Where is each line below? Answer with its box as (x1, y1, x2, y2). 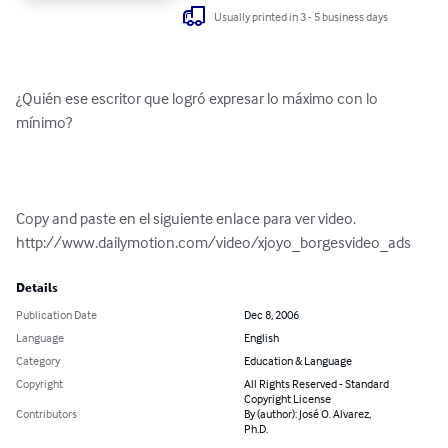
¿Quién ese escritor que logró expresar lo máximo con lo (16, 88, 381, 109)
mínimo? (16, 112, 75, 133)
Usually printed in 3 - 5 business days (214, 8, 389, 24)
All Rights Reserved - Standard (244, 376, 389, 392)
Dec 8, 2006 (244, 307, 299, 323)
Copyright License (244, 391, 331, 407)
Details (16, 281, 58, 296)
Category (16, 353, 60, 369)
